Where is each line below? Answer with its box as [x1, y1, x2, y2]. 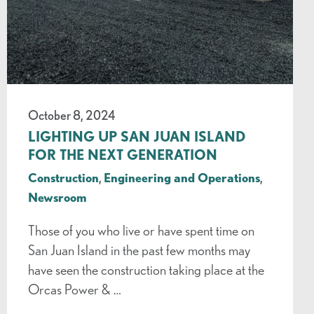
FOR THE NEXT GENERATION [27, 146, 217, 163]
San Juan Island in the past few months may [27, 241, 250, 258]
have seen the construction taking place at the [27, 261, 264, 278]
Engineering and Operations [103, 170, 260, 184]
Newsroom [27, 189, 87, 204]
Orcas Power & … [27, 280, 121, 297]
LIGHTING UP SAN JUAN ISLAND [27, 128, 245, 144]
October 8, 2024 [27, 107, 115, 122]
